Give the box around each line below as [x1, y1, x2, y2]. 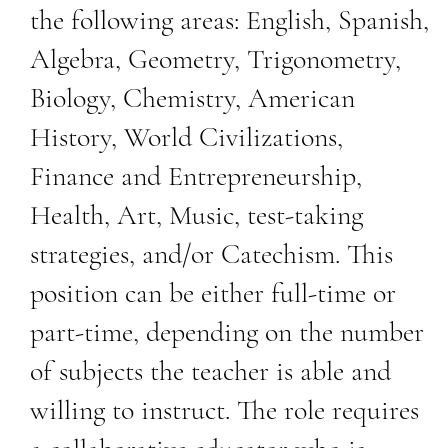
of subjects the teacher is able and [29, 353, 391, 388]
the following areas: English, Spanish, [29, 2, 429, 37]
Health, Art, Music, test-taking [29, 197, 363, 232]
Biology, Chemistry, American [29, 80, 355, 115]
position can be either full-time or [29, 275, 396, 310]
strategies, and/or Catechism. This [29, 236, 393, 271]
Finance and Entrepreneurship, [29, 158, 362, 193]
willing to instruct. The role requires [29, 392, 419, 427]
